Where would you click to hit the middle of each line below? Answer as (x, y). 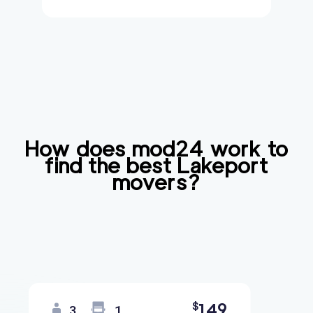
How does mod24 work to (156, 149)
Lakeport (223, 166)
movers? (156, 182)
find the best (111, 166)
